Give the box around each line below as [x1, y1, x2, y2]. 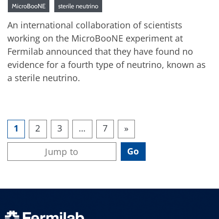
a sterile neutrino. [7, 71, 80, 84]
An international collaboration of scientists [7, 19, 182, 31]
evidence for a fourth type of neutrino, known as [7, 58, 206, 70]
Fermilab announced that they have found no [7, 45, 193, 57]
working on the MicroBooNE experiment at [7, 32, 183, 44]
